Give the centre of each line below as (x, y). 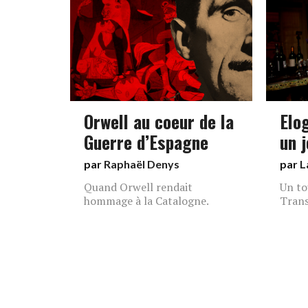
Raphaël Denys (142, 164)
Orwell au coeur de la (159, 121)
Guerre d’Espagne (146, 142)
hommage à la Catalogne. (146, 201)
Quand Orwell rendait (138, 187)
